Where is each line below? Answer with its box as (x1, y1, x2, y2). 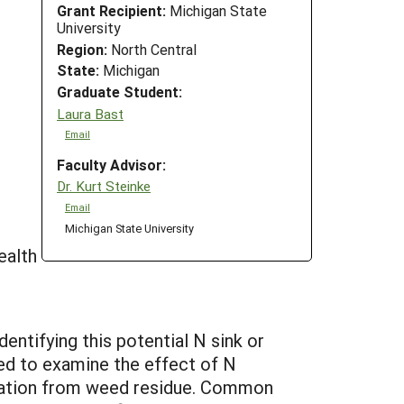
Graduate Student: (57, 82, 182, 102)
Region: (57, 39, 107, 59)
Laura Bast (57, 104, 124, 123)
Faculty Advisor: (57, 154, 166, 174)
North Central (107, 39, 197, 59)
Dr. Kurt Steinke (57, 177, 151, 196)
